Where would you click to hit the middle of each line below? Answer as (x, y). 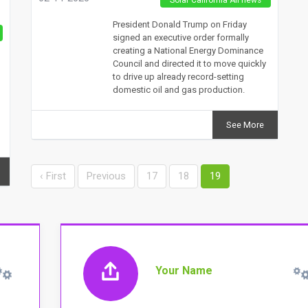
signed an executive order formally (180, 37)
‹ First (53, 176)
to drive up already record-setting (178, 76)
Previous (106, 176)
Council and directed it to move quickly (189, 63)
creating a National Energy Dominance (188, 50)
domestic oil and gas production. (178, 89)
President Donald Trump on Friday (179, 24)
